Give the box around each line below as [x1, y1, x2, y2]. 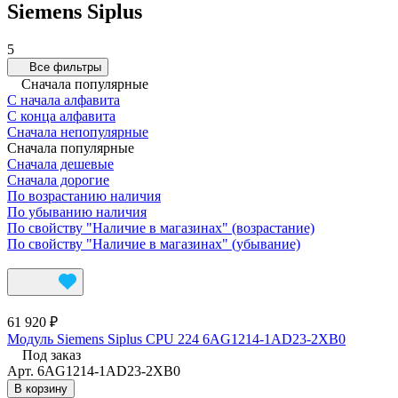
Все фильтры [29, 60, 101, 74]
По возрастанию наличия [7, 187, 161, 203]
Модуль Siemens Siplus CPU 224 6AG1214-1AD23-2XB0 [7, 330, 346, 346]
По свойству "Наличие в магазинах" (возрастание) [7, 219, 314, 235]
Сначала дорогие [7, 171, 109, 187]
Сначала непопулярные [7, 123, 148, 139]
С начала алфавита [7, 92, 120, 107]
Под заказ [22, 346, 81, 362]
